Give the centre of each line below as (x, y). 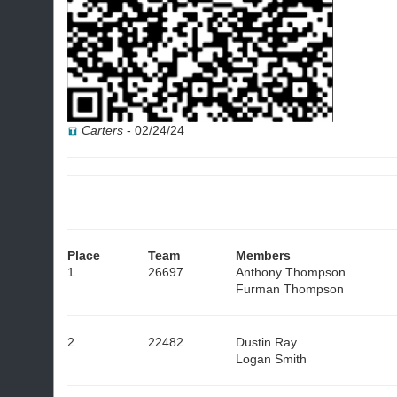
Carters (102, 130)
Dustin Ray (266, 342)
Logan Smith (271, 359)
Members (263, 255)
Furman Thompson (290, 289)
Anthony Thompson (291, 272)
